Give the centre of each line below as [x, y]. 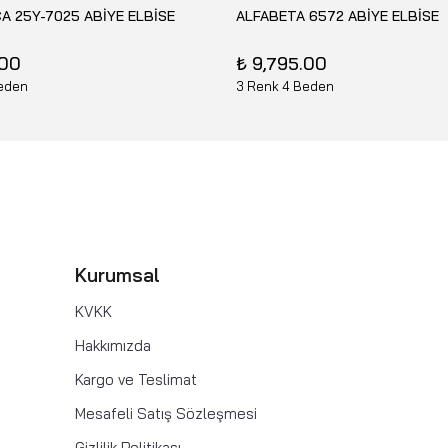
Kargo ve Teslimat [136, 379]
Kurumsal [117, 274]
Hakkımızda [113, 345]
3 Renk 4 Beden [285, 86]
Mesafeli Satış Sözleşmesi [166, 413]
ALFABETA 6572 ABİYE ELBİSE [337, 16]
